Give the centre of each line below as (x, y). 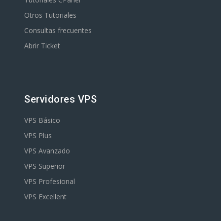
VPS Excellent (45, 197)
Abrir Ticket (42, 46)
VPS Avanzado (47, 151)
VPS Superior (45, 166)
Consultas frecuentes (58, 30)
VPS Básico (42, 120)
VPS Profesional (50, 181)
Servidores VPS (60, 99)
